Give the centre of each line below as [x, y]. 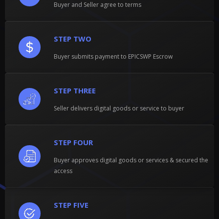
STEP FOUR [73, 142]
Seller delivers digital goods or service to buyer [119, 109]
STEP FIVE [71, 205]
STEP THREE [75, 91]
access [63, 171]
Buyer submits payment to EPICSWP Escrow [113, 57]
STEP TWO [72, 39]
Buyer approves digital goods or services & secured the [131, 160]
